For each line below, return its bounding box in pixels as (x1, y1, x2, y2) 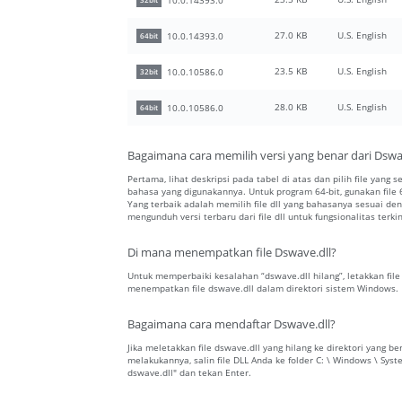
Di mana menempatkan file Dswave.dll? (127, 245, 336, 261)
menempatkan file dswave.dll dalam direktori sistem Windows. (127, 282, 398, 295)
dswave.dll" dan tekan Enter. (127, 366, 251, 380)
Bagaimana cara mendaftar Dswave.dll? (127, 317, 336, 333)
